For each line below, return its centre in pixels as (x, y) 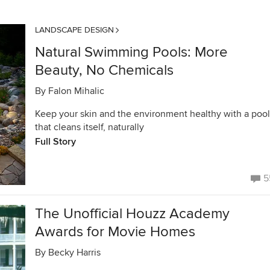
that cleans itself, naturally (89, 127)
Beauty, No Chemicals (104, 70)
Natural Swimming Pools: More (131, 52)
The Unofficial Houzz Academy (132, 214)
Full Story (55, 142)
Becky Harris (74, 253)
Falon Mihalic (76, 91)
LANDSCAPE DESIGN (74, 30)
